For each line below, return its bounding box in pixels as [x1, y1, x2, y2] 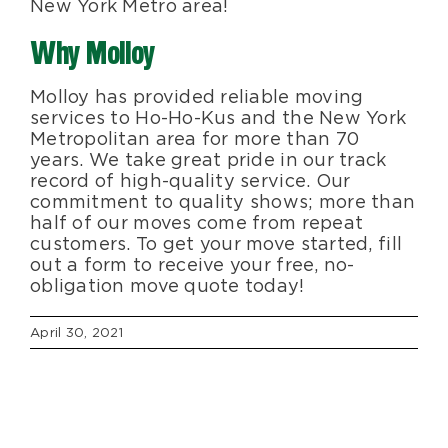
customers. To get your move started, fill [30, 233, 403, 255]
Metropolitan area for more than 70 [30, 128, 360, 150]
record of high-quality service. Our [30, 170, 351, 192]
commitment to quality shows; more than [30, 191, 416, 213]
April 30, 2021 [30, 325, 123, 341]
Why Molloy [30, 36, 156, 76]
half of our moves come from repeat [30, 212, 364, 234]
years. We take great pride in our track [30, 149, 387, 171]
